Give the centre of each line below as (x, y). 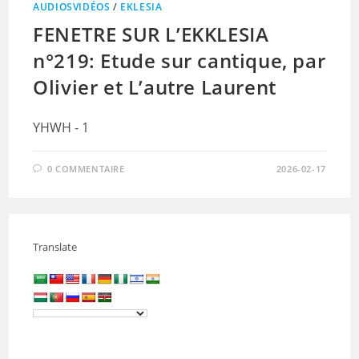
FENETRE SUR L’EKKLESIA (151, 34)
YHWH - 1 (61, 127)
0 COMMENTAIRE (86, 168)
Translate (55, 246)
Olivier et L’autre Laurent (155, 87)
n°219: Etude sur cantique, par (179, 60)
